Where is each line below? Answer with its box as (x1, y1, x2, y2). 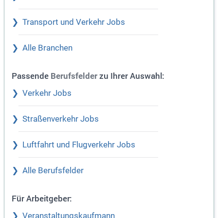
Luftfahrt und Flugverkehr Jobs (22, 140, 135, 150)
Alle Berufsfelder (22, 166, 84, 176)
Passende (12, 70, 51, 82)
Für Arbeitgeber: (12, 193, 72, 204)
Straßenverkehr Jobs (22, 114, 99, 124)
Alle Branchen (22, 43, 73, 53)
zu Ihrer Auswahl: (97, 70, 164, 82)
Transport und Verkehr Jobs (22, 18, 125, 27)
